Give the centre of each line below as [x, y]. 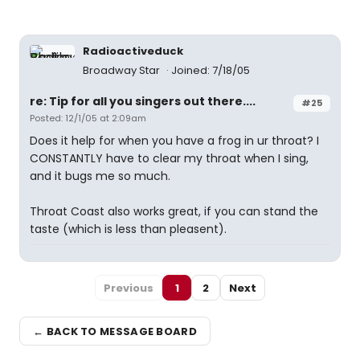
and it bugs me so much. [100, 176]
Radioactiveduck [133, 51]
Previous [129, 288]
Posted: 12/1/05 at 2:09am [88, 118]
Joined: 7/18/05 [211, 70]
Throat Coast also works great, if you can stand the [174, 211]
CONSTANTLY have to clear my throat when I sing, [169, 158]
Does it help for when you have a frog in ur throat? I [174, 141]
